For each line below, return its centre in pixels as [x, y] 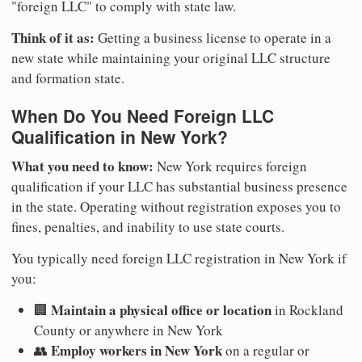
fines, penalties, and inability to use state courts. [148, 226]
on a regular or [266, 350]
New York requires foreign [230, 166]
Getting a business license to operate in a [213, 38]
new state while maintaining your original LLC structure [171, 58]
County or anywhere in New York [128, 330]
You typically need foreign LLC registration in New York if [179, 258]
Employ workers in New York [137, 350]
